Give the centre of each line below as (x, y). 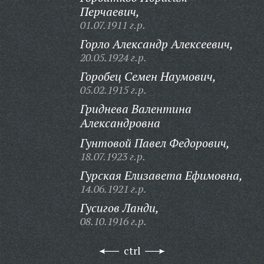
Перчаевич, (110, 11)
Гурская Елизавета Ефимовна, (161, 175)
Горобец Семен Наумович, (148, 76)
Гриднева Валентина (136, 109)
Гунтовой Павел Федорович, (155, 143)
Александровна (120, 123)
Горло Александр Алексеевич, (156, 44)
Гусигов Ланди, (119, 208)
